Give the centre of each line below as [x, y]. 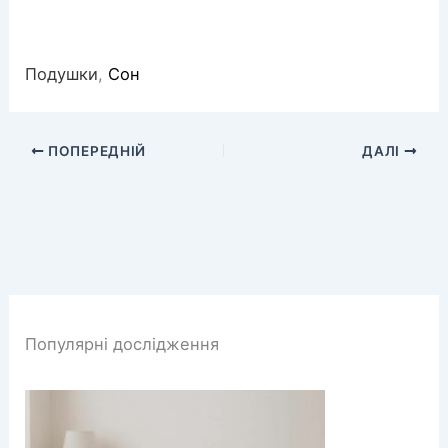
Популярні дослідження [122, 344]
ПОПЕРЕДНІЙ [95, 151]
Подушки [62, 73]
